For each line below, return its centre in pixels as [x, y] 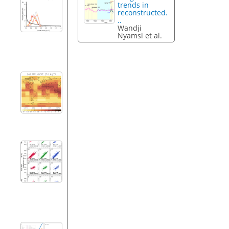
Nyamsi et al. [140, 36]
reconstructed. [143, 13]
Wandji [130, 28]
